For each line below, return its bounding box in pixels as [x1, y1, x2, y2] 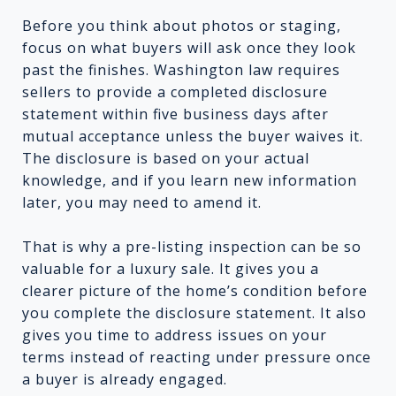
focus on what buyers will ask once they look [22, 37, 356, 57]
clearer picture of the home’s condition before [22, 280, 368, 301]
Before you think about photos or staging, [22, 15, 341, 35]
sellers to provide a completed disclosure [22, 81, 328, 102]
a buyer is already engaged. [22, 369, 227, 389]
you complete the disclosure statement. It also [22, 302, 367, 323]
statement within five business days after [22, 103, 329, 124]
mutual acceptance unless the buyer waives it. [22, 126, 363, 146]
